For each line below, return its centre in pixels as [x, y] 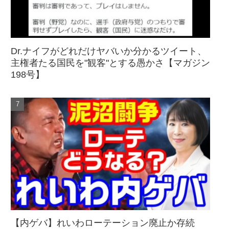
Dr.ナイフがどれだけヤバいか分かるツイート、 [109, 51]
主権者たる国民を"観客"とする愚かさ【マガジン [110, 63]
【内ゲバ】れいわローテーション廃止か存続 [103, 223]
